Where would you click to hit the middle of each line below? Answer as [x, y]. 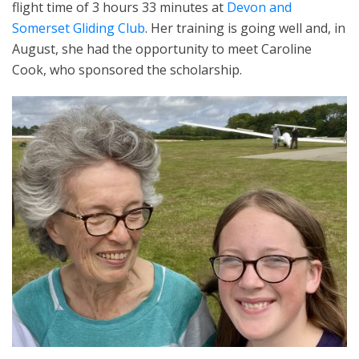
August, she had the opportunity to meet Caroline [162, 48]
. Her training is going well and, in [245, 28]
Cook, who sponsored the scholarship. [127, 69]
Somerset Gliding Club [79, 28]
